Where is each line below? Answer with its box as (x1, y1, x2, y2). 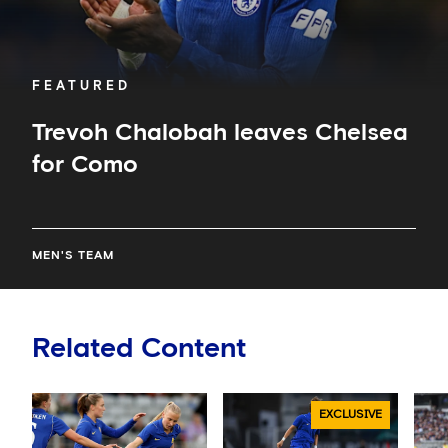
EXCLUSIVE (319, 409, 382, 422)
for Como (32, 153, 138, 178)
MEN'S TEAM (32, 250, 114, 263)
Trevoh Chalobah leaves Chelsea (32, 121, 408, 146)
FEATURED (32, 80, 131, 94)
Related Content (32, 335, 246, 364)
